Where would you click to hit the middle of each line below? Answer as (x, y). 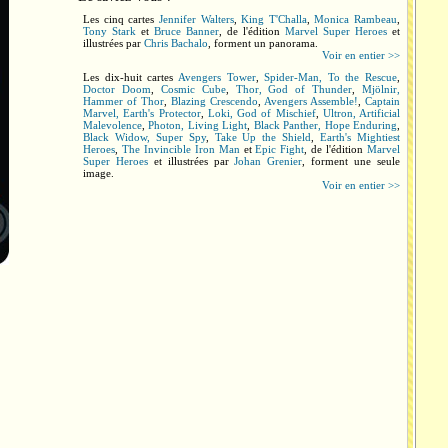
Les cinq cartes (121, 19)
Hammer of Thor (123, 101)
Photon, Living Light (198, 125)
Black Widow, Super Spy (144, 137)
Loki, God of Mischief (261, 113)
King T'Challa (274, 19)
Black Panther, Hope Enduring (325, 125)
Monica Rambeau (355, 19)
